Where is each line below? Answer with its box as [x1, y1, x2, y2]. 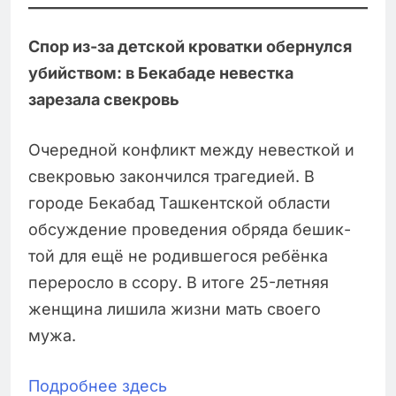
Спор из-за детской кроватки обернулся [28, 37, 352, 57]
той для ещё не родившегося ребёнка [28, 247, 328, 266]
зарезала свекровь [28, 90, 179, 110]
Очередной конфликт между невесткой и [28, 141, 354, 160]
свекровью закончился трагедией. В [28, 167, 315, 187]
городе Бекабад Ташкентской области [28, 194, 331, 213]
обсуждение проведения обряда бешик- [28, 220, 351, 240]
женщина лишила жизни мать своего [28, 300, 321, 319]
